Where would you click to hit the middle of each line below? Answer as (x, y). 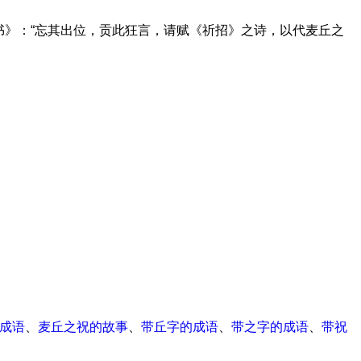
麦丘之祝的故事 (83, 327)
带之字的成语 (270, 327)
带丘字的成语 (180, 327)
